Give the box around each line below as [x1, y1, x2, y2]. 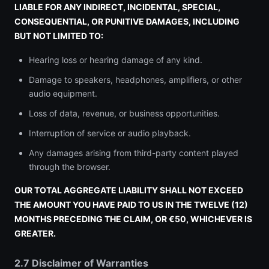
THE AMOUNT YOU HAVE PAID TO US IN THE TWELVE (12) [14, 199, 248, 210]
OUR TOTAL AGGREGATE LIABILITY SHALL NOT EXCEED [14, 185, 243, 195]
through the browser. [29, 162, 110, 172]
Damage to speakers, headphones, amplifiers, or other [29, 74, 242, 85]
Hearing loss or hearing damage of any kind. [29, 55, 202, 65]
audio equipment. [29, 88, 97, 98]
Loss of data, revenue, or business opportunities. [29, 108, 220, 118]
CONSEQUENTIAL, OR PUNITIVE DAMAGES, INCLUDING [14, 16, 240, 26]
